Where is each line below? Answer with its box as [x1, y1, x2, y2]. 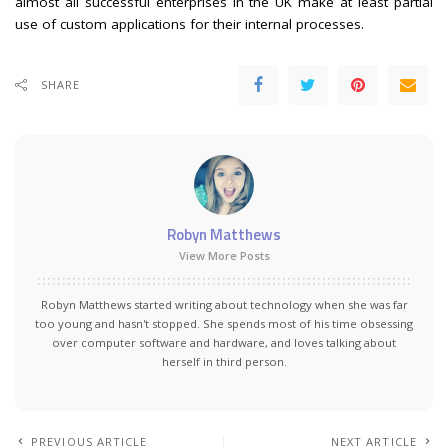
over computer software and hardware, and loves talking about [52, 335, 396, 351]
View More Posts [178, 248, 270, 264]
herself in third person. [161, 354, 287, 370]
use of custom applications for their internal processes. [15, 15, 364, 34]
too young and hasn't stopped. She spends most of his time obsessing [35, 316, 413, 332]
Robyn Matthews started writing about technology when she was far [40, 297, 408, 313]
